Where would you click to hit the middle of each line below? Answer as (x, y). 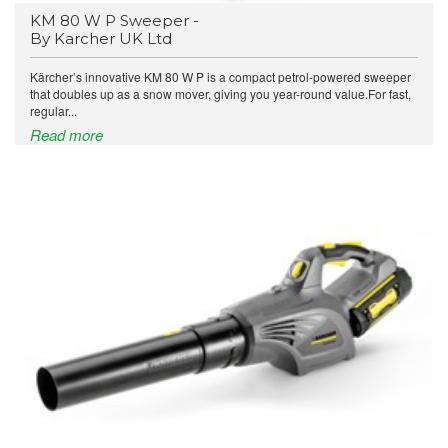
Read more (66, 135)
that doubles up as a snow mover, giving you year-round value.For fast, (220, 94)
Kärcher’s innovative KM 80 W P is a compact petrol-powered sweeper (220, 77)
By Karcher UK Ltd (101, 39)
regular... (53, 111)
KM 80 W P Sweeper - (114, 21)
